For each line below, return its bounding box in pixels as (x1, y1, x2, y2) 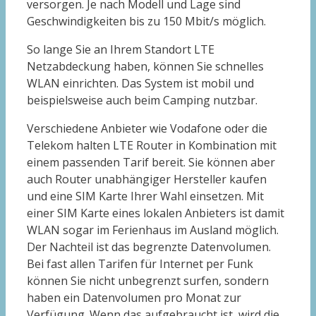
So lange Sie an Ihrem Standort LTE (27, 41, 214, 57)
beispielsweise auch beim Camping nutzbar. (27, 92, 257, 108)
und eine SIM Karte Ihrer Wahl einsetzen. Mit (27, 188, 264, 204)
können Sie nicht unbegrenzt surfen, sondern (27, 272, 269, 288)
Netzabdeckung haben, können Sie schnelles (27, 58, 264, 74)
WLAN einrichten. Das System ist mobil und (27, 75, 254, 91)
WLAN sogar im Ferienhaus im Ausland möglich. (27, 221, 279, 238)
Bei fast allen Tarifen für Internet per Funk (27, 255, 253, 272)
